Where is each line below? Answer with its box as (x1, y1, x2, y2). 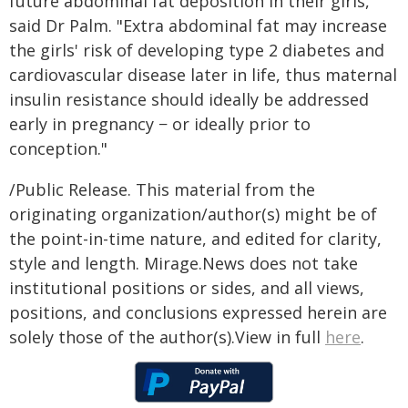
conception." (9, 138, 107, 159)
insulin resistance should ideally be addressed (9, 88, 369, 110)
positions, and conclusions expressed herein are (9, 301, 387, 323)
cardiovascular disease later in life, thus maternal (9, 64, 397, 86)
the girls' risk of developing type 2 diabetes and (9, 39, 384, 61)
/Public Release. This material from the (9, 178, 315, 200)
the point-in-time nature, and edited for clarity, (9, 228, 382, 250)
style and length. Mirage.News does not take (9, 252, 358, 274)
